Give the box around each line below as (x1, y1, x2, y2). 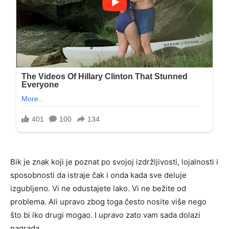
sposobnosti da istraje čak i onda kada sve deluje (10, 170, 187, 180)
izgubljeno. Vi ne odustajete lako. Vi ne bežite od (10, 184, 186, 194)
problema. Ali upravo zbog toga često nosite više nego (10, 197, 207, 207)
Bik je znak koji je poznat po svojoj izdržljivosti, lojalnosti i (10, 157, 218, 167)
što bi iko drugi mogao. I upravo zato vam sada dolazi (10, 210, 200, 220)
